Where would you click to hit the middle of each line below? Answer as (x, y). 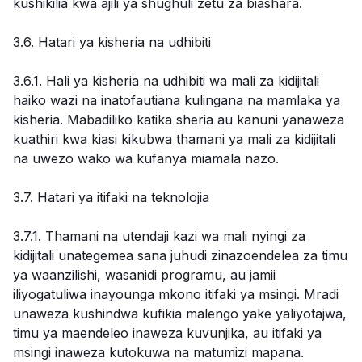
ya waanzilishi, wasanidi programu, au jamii (144, 275)
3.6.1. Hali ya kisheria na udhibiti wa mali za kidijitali (166, 81)
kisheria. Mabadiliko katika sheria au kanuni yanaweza (179, 120)
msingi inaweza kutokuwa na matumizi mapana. (158, 352)
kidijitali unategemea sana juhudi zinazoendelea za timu (180, 255)
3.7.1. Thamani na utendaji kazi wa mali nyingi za (159, 236)
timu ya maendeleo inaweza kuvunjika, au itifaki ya (167, 333)
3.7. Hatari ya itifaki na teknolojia (111, 197)
